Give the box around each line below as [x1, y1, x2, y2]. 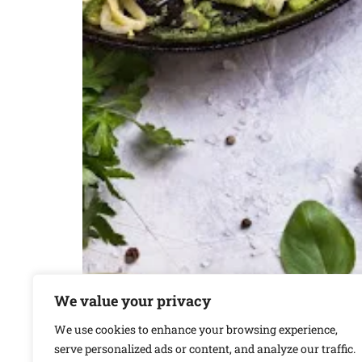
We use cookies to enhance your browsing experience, [54, 322, 338, 337]
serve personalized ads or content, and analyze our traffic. [54, 341, 356, 356]
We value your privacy [54, 291, 211, 310]
